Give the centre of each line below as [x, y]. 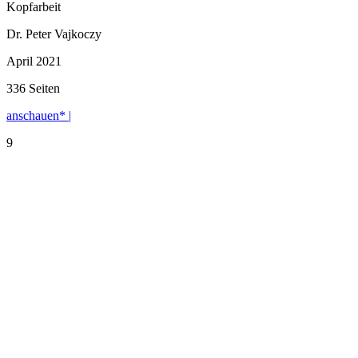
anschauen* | [39, 115]
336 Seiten [33, 88]
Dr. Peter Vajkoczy [54, 34]
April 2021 [34, 61]
